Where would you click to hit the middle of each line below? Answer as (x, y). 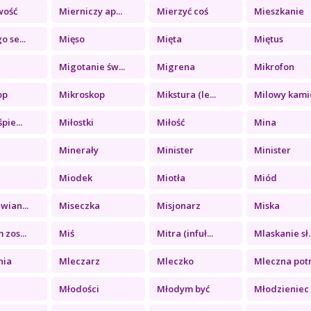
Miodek (76, 177)
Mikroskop (82, 94)
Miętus (268, 39)
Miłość (170, 122)
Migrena (176, 66)
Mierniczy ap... (91, 11)
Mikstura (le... (186, 94)
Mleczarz (80, 261)
